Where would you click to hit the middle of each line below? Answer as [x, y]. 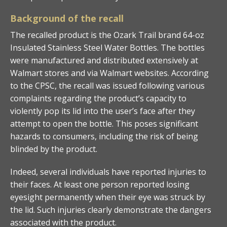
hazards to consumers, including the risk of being [104, 136]
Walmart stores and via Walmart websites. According [109, 73]
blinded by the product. [54, 149]
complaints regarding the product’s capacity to [98, 98]
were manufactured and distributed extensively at [104, 60]
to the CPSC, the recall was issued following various [107, 85]
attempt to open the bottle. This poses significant [104, 123]
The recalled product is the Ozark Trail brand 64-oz [107, 35]
